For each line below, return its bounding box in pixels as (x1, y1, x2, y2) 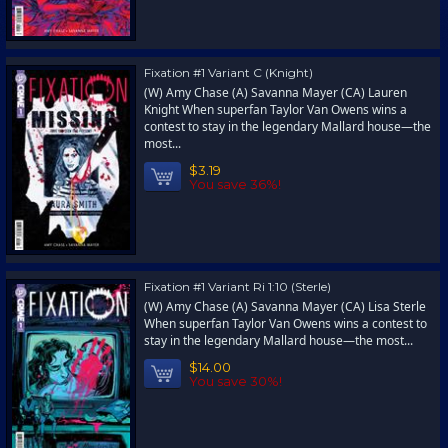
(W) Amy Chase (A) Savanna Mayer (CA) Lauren (144, 84, 407, 101)
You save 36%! (189, 176, 281, 192)
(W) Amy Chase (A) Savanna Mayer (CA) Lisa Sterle (144, 298, 426, 315)
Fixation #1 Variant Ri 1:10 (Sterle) (144, 279, 331, 294)
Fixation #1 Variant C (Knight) (144, 65, 313, 80)
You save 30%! (189, 373, 282, 389)
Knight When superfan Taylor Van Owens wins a (144, 101, 407, 118)
